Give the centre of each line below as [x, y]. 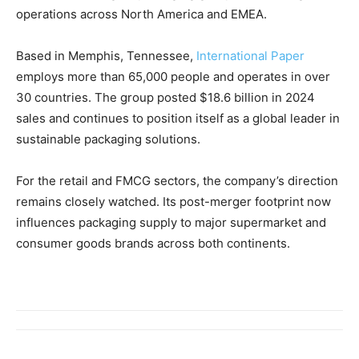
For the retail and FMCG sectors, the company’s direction [177, 181]
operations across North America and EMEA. [141, 14]
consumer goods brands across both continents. [153, 244]
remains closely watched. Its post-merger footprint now [173, 202]
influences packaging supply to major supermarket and [171, 223]
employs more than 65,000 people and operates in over [173, 77]
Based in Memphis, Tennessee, [105, 56]
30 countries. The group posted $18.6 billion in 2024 [165, 98]
